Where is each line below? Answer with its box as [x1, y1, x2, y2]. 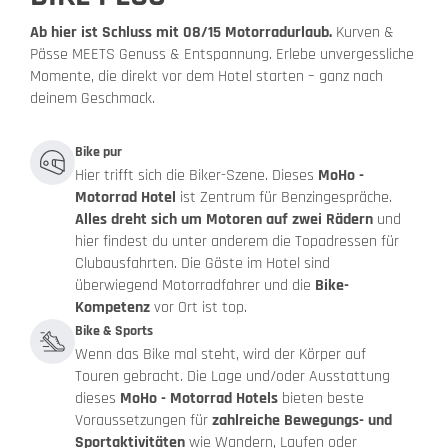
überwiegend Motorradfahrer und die [75, 275, 315, 297]
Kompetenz [75, 297, 150, 319]
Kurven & [332, 22, 394, 44]
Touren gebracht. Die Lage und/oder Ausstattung [75, 366, 390, 388]
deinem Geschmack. [30, 88, 155, 110]
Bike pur [75, 143, 122, 162]
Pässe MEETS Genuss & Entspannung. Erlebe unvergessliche [30, 44, 414, 66]
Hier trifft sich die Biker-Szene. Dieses [75, 165, 318, 187]
